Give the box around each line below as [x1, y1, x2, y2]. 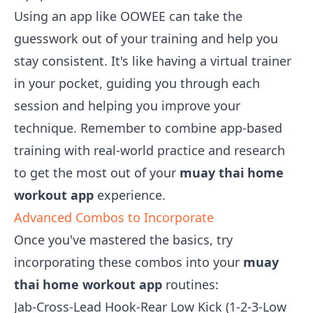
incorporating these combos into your [14, 254, 243, 270]
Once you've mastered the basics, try [14, 231, 233, 248]
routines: [162, 276, 219, 293]
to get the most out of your [14, 164, 180, 181]
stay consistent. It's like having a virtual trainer [14, 52, 291, 69]
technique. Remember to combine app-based [14, 119, 282, 136]
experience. [94, 187, 166, 203]
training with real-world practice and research [14, 142, 285, 159]
